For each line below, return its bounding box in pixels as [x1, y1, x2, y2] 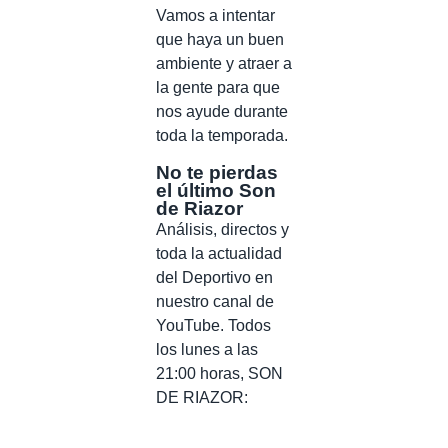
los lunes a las [156, 340, 258, 358]
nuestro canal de [156, 292, 274, 310]
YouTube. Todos [156, 316, 271, 334]
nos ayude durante [156, 102, 288, 120]
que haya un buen [156, 30, 284, 48]
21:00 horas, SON [156, 364, 283, 382]
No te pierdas [156, 161, 278, 183]
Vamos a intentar [156, 6, 275, 24]
